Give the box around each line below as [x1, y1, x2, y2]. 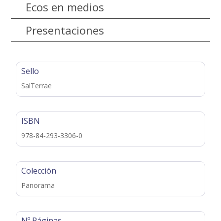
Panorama [21, 181, 55, 190]
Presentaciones [26, 23, 105, 38]
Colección [21, 165, 57, 177]
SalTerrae [21, 81, 52, 91]
